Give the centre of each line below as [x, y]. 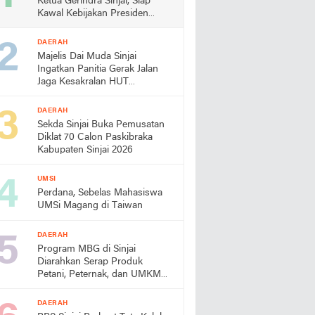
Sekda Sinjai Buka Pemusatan [101, 125]
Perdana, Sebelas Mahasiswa [100, 193]
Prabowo [57, 26]
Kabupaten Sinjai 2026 [85, 150]
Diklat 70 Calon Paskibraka [95, 137]
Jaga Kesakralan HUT [83, 82]
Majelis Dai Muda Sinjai [87, 57]
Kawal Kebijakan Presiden [93, 14]
